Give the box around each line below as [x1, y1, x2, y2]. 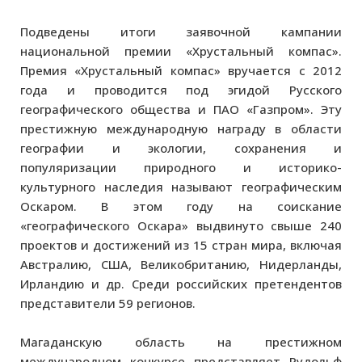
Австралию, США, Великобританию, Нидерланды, [20, 255, 342, 272]
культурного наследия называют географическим [20, 178, 342, 195]
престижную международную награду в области [20, 120, 342, 137]
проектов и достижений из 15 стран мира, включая [20, 236, 342, 253]
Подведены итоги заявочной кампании [20, 23, 342, 40]
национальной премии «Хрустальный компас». [20, 42, 342, 59]
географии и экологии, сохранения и [20, 139, 342, 156]
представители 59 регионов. [20, 294, 196, 311]
